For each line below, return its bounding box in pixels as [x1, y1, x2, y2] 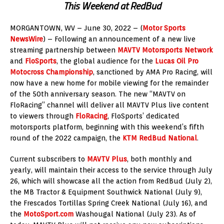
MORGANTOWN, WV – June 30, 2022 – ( [10, 23, 142, 32]
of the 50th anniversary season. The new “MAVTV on [10, 89, 185, 98]
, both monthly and [127, 154, 192, 163]
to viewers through [10, 111, 75, 120]
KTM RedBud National [122, 133, 197, 142]
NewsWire [10, 34, 43, 43]
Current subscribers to [10, 154, 87, 163]
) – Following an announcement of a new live [43, 34, 195, 43]
